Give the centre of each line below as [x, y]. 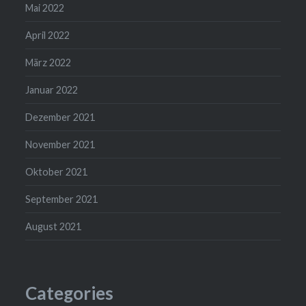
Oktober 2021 [57, 172]
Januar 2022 [52, 90]
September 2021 [62, 199]
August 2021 [54, 227]
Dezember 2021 [60, 117]
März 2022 [48, 63]
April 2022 [48, 36]
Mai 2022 [45, 8]
